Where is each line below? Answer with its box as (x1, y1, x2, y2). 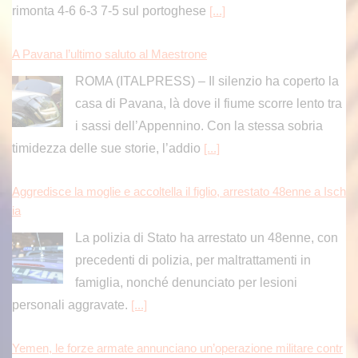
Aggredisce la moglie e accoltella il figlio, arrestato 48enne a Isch (12, 185, 346, 198)
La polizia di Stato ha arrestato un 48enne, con (74, 230, 338, 245)
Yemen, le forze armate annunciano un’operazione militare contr (12, 341, 343, 355)
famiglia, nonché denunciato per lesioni (74, 275, 297, 289)
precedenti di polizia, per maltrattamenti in (74, 253, 311, 267)
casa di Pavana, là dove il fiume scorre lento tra (74, 96, 342, 110)
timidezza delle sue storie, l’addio (12, 141, 204, 155)
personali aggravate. (12, 297, 131, 312)
